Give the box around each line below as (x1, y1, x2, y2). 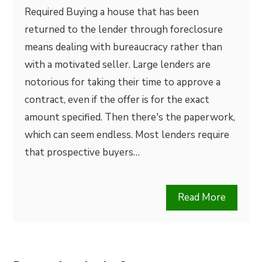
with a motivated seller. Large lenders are (25, 58, 211, 71)
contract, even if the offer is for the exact (25, 93, 210, 106)
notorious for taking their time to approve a (25, 75, 221, 89)
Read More (177, 191, 226, 204)
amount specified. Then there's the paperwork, (25, 111, 236, 124)
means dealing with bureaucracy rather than (25, 40, 223, 54)
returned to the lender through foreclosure (25, 23, 223, 36)
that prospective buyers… (25, 146, 140, 159)
